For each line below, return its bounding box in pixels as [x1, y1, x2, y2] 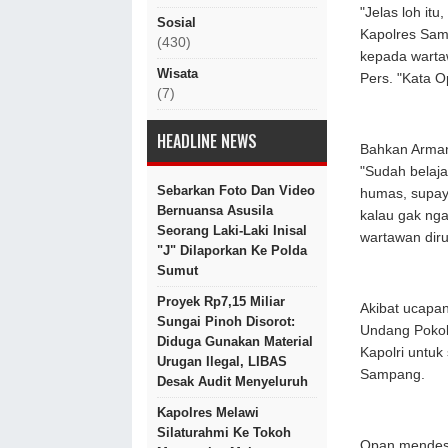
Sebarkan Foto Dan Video [157, 183, 315, 198]
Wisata [157, 66, 198, 81]
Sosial [157, 15, 196, 30]
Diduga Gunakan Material [157, 334, 313, 349]
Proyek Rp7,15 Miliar [157, 294, 285, 309]
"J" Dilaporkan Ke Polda [157, 243, 307, 258]
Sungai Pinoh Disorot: [157, 314, 295, 329]
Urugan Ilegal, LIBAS [157, 354, 287, 369]
